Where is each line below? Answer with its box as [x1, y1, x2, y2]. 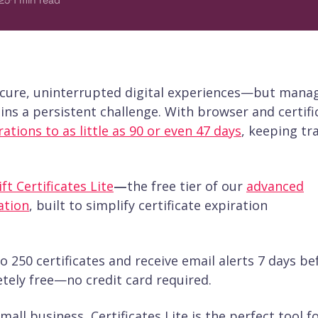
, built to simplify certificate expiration [29, 197, 268, 214]
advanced [246, 177, 304, 195]
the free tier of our [127, 177, 246, 195]
